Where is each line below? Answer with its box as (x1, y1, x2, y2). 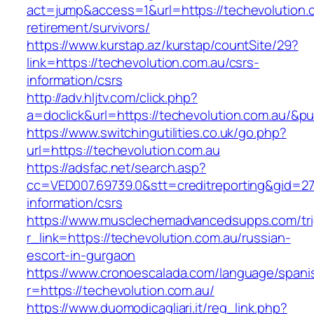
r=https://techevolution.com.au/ (27, 281, 214, 300)
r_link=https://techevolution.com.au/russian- (27, 228, 291, 247)
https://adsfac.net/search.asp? (27, 158, 206, 177)
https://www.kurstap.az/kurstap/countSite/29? (27, 36, 299, 55)
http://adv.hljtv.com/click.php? (27, 88, 198, 107)
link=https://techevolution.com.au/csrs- (27, 53, 260, 72)
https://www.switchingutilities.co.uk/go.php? (27, 123, 287, 142)
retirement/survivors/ (27, 18, 150, 37)
